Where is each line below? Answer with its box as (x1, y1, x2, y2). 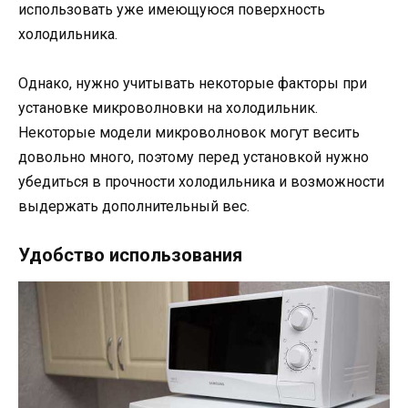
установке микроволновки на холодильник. (18, 98, 318, 117)
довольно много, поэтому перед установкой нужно (18, 148, 369, 166)
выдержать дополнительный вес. (18, 197, 250, 215)
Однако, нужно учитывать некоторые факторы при (18, 74, 367, 92)
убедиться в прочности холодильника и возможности (18, 172, 384, 190)
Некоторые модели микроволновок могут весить (18, 123, 360, 141)
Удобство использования (18, 243, 242, 266)
